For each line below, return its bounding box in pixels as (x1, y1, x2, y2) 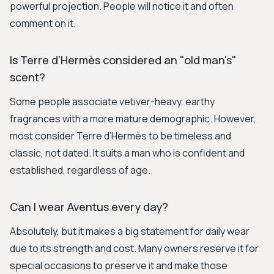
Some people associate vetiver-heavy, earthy (10, 95, 215, 108)
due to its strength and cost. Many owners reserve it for (10, 242, 259, 255)
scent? (10, 70, 45, 84)
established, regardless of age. (10, 163, 150, 177)
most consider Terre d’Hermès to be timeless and (10, 129, 231, 143)
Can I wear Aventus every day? (10, 199, 168, 214)
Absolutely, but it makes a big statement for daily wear (10, 224, 250, 238)
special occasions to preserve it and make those (10, 259, 228, 272)
